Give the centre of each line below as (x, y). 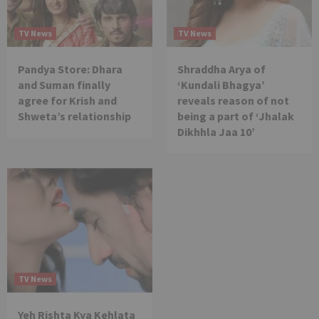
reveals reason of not (233, 100)
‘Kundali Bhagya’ (221, 84)
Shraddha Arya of (221, 69)
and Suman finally (64, 84)
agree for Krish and (67, 100)
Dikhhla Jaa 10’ (216, 131)
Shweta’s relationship (74, 116)
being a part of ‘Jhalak (236, 116)
